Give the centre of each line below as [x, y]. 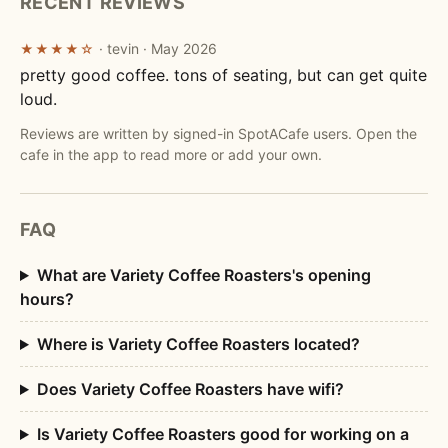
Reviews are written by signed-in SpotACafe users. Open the [218, 133]
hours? [47, 299]
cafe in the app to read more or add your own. [171, 154]
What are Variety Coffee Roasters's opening [203, 275]
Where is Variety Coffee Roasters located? [198, 344]
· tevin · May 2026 [158, 48]
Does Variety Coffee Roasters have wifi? [190, 389]
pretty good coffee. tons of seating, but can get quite [223, 75]
